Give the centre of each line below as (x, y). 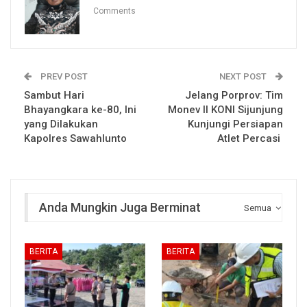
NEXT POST (244, 76)
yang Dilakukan (61, 124)
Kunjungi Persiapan (235, 124)
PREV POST (63, 76)
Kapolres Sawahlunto (75, 138)
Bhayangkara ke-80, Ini (80, 109)
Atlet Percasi (250, 138)
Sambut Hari (54, 95)
